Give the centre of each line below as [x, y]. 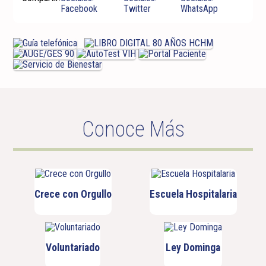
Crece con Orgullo [73, 194]
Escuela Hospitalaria [193, 194]
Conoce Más [133, 129]
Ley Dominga [193, 247]
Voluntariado [73, 247]
